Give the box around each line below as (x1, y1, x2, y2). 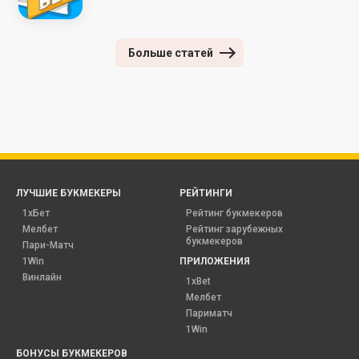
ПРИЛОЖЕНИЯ (179, 255, 250, 267)
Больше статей (128, 46, 213, 59)
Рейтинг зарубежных (186, 223, 283, 235)
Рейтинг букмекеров (186, 207, 283, 219)
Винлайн (22, 271, 62, 283)
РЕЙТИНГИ (179, 187, 232, 199)
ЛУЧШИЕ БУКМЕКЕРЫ (16, 187, 121, 199)
